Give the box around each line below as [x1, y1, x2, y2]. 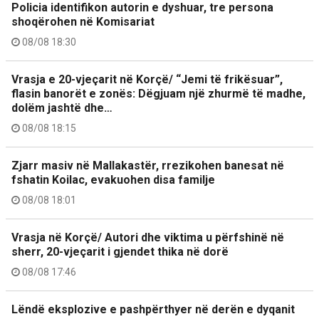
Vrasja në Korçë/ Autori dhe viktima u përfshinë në [11, 231, 284, 244]
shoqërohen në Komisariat [11, 15, 155, 28]
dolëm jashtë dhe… [11, 101, 113, 115]
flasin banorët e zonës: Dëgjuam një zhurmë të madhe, [11, 87, 305, 100]
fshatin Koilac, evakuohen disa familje [11, 173, 215, 187]
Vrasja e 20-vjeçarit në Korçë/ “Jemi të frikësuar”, [11, 73, 283, 86]
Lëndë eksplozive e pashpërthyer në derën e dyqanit [11, 303, 295, 316]
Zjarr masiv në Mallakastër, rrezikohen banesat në [11, 159, 284, 172]
